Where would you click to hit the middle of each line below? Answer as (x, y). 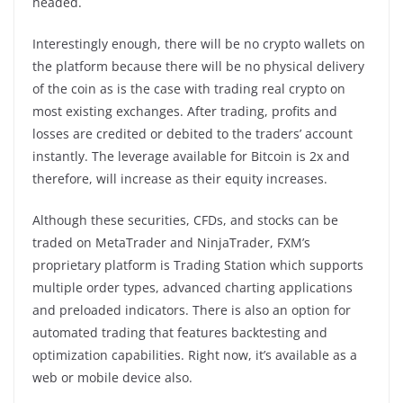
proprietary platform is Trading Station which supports (198, 264)
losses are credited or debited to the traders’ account (193, 133)
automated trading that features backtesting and (180, 332)
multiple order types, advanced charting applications (193, 287)
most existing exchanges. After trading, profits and (185, 111)
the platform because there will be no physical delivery (198, 66)
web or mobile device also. (112, 377)
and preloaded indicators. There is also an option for (192, 309)
